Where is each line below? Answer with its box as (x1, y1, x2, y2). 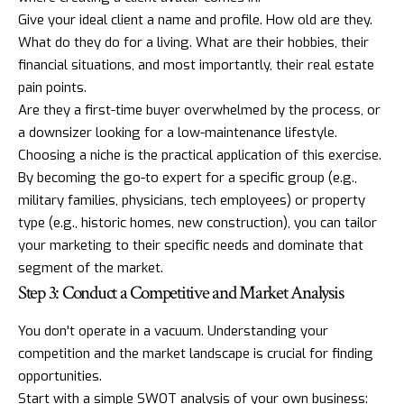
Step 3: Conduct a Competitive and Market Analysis (18, 280, 344, 306)
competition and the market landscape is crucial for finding (18, 344, 373, 363)
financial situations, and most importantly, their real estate (18, 56, 374, 75)
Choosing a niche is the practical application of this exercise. (18, 146, 381, 165)
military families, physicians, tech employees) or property (18, 191, 365, 210)
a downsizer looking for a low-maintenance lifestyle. (18, 124, 337, 142)
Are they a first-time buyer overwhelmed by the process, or (18, 101, 381, 120)
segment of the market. (18, 259, 163, 278)
